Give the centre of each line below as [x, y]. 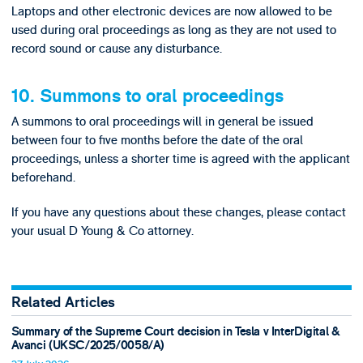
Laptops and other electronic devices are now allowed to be [171, 11]
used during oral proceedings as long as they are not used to [173, 30]
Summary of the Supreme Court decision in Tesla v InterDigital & [175, 331]
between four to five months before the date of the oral [157, 140]
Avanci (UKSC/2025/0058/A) [88, 345]
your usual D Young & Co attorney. [102, 231]
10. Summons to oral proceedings [147, 96]
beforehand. [43, 177]
